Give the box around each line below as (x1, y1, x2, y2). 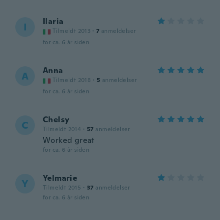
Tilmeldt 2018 (53, 76, 91, 84)
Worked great (43, 135, 95, 145)
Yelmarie (43, 173, 78, 183)
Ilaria (43, 16, 64, 27)
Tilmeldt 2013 (53, 27, 91, 35)
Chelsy (43, 114, 70, 125)
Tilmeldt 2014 (43, 125, 82, 133)
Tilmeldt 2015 (43, 184, 82, 192)
